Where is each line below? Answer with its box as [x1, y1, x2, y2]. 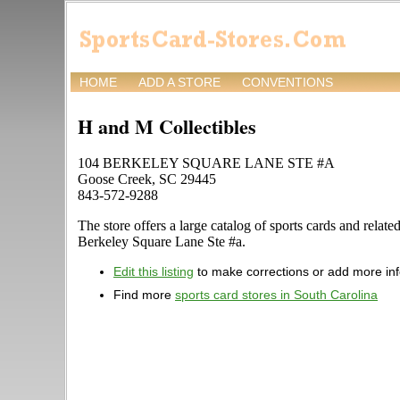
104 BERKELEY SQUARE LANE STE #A [78, 155, 335, 171]
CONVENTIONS [242, 75, 333, 90]
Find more [113, 287, 175, 303]
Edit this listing [113, 264, 194, 279]
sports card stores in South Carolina [175, 287, 378, 303]
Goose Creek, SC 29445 [78, 171, 216, 187]
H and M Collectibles [78, 112, 256, 142]
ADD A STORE [138, 75, 221, 90]
